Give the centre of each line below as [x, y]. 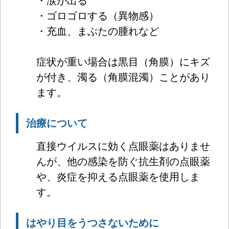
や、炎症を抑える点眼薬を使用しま [118, 177]
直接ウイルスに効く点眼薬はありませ [123, 146]
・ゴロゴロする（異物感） [98, 16]
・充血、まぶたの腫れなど [98, 31]
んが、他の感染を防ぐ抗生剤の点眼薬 [123, 161]
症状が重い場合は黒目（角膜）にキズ [123, 62]
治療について [57, 123]
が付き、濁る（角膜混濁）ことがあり [123, 77]
